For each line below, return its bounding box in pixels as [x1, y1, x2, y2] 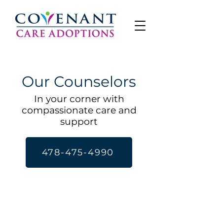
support [60, 116, 98, 127]
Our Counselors [22, 73, 136, 91]
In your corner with [34, 93, 124, 105]
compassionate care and [21, 105, 137, 116]
